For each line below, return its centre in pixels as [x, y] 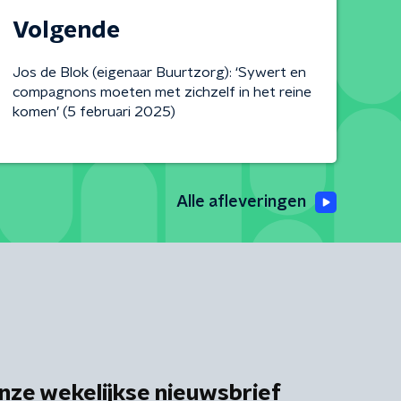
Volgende [66, 30]
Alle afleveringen [241, 202]
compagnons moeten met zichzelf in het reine [162, 92]
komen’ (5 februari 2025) [94, 112]
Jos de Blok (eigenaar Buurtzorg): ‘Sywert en [159, 73]
